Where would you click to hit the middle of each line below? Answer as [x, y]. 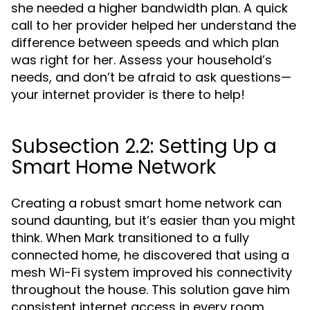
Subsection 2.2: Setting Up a [144, 146]
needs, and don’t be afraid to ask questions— [151, 77]
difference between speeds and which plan [145, 43]
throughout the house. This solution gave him [151, 290]
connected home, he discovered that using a [150, 255]
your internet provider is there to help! [128, 94]
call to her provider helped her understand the [154, 25]
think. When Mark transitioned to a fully [130, 238]
